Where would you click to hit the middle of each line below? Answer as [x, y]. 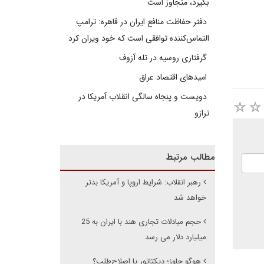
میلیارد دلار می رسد [175, 237]
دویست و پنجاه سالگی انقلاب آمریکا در [143, 97]
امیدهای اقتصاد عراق [174, 77]
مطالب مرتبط [190, 157]
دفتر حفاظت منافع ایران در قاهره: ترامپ [142, 22]
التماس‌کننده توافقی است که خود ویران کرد [138, 38]
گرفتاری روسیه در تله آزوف [164, 58]
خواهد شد [190, 198]
